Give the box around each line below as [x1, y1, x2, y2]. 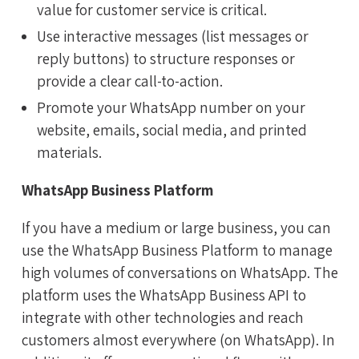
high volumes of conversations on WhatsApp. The [22, 262, 338, 282]
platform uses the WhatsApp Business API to [22, 284, 306, 305]
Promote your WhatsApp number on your [37, 97, 305, 117]
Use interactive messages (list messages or [37, 26, 309, 46]
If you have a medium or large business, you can [22, 217, 331, 237]
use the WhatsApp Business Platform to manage [22, 240, 333, 260]
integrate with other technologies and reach [22, 307, 304, 327]
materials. [37, 142, 102, 162]
